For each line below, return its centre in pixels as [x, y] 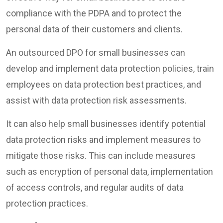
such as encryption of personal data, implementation [110, 171]
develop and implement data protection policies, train [110, 68]
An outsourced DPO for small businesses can [96, 53]
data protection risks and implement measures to [103, 140]
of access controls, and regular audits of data [95, 187]
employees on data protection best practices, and [104, 84]
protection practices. [47, 203]
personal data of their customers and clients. [94, 29]
